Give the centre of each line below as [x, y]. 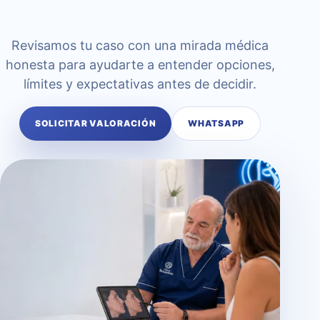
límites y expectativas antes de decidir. [140, 84]
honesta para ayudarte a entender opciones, [140, 65]
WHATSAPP [216, 123]
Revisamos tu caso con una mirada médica [140, 45]
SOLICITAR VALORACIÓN [95, 123]
